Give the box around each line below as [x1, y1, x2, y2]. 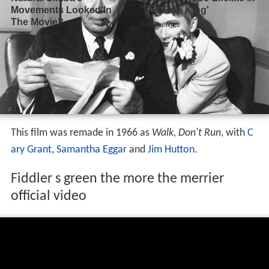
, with [220, 127, 247, 139]
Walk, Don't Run [151, 127, 221, 139]
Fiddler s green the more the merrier [10, 172, 224, 187]
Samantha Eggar [56, 144, 127, 156]
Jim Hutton [147, 144, 195, 156]
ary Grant [10, 144, 52, 156]
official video [10, 189, 86, 204]
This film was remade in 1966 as [10, 127, 152, 139]
